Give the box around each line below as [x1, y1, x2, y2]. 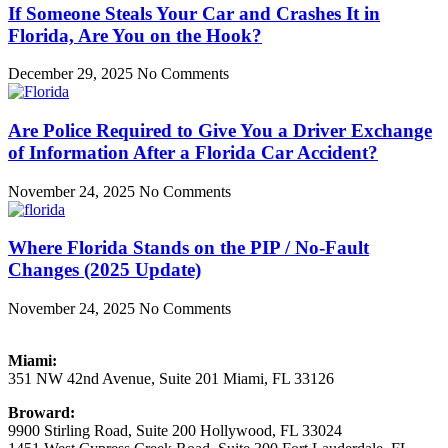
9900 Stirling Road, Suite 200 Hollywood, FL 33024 [8, 422, 342, 440]
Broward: [8, 404, 75, 422]
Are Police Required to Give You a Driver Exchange [8, 120, 432, 142]
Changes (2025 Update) [8, 259, 201, 281]
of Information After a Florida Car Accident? [8, 142, 378, 164]
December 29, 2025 [8, 65, 137, 83]
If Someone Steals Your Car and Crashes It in [8, 2, 380, 24]
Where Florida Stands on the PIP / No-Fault [8, 237, 369, 259]
